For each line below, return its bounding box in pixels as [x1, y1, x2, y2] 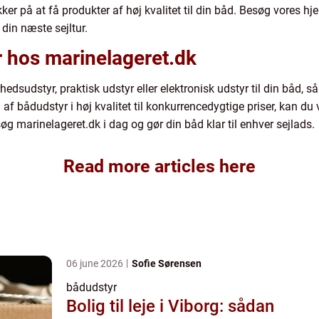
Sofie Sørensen [132, 257, 202, 269]
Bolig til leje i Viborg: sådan [66, 296, 274, 316]
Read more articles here [63, 155, 256, 177]
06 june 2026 [66, 257, 125, 269]
